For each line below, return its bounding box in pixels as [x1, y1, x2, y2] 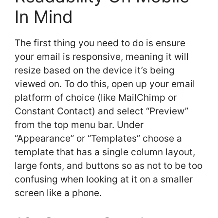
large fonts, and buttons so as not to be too [15, 160, 202, 171]
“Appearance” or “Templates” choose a [15, 132, 182, 144]
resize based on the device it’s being [15, 64, 175, 76]
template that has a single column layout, [15, 146, 195, 158]
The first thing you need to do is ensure [15, 37, 185, 49]
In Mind [15, 6, 73, 27]
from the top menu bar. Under [15, 119, 144, 130]
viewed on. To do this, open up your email [15, 78, 195, 90]
